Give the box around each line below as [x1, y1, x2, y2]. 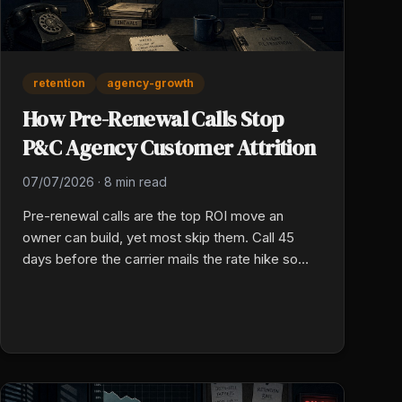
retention [33, 75, 85, 90]
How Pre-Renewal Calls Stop [22, 103, 284, 134]
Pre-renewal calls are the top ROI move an [22, 206, 284, 224]
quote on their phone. [22, 293, 153, 310]
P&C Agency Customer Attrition [22, 132, 316, 162]
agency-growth [107, 75, 194, 90]
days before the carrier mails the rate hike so [22, 249, 298, 267]
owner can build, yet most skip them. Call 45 [22, 228, 294, 246]
